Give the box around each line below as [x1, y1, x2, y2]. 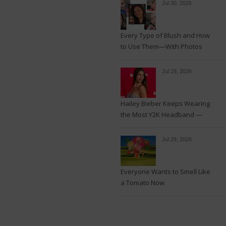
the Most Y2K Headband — [121, 110, 202, 119]
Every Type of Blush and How [121, 31, 210, 40]
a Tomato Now [121, 178, 164, 187]
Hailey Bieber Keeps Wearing [121, 99, 210, 108]
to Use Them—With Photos [121, 42, 202, 51]
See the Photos [121, 121, 167, 130]
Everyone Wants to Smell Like [121, 167, 210, 176]
